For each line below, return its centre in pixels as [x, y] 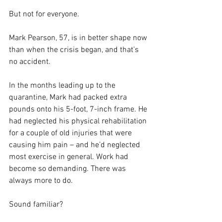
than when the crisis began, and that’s [75, 50]
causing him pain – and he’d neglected [76, 145]
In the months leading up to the [63, 85]
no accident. [30, 62]
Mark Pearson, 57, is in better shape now [79, 38]
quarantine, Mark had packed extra [69, 97]
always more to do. [41, 181]
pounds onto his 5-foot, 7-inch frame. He [79, 109]
